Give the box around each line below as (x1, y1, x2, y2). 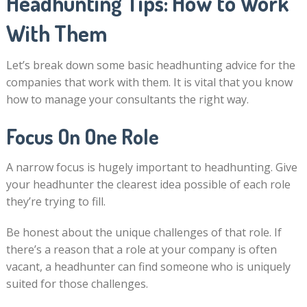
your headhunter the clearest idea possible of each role (5, 176, 291, 192)
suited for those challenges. (5, 275, 148, 291)
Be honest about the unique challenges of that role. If (5, 224, 282, 240)
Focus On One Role (5, 123, 159, 149)
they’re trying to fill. (5, 193, 106, 209)
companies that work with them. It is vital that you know (5, 74, 293, 90)
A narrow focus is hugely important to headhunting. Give (5, 159, 297, 175)
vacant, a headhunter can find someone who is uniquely (5, 258, 291, 274)
